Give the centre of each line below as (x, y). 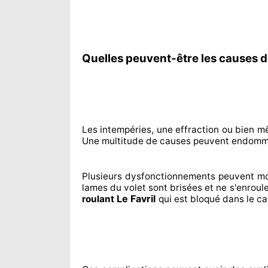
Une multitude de (120, 141)
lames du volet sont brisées (142, 188)
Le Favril (136, 199)
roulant (99, 199)
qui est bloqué (189, 199)
